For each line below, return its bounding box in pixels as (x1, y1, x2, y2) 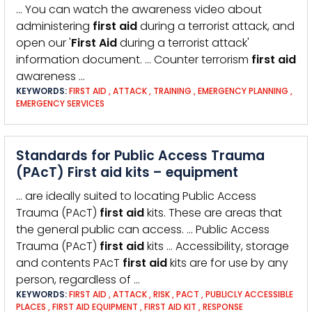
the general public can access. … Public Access (16, 221, 270, 237)
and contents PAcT (16, 255, 123, 271)
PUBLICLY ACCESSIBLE (205, 288, 293, 300)
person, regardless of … (16, 272, 140, 288)
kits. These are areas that (144, 205, 282, 221)
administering (16, 18, 93, 34)
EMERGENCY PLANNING (198, 85, 288, 97)
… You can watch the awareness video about (16, 1, 262, 17)
